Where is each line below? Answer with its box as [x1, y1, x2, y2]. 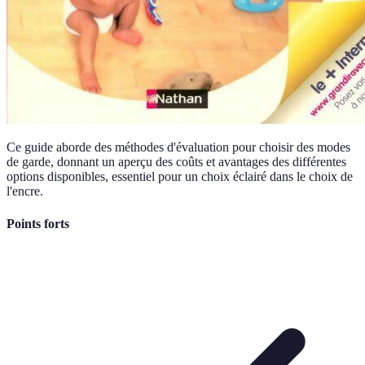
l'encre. [7, 184, 43, 199]
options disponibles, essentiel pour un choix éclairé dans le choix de [7, 169, 353, 184]
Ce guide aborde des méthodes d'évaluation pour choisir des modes [7, 140, 350, 155]
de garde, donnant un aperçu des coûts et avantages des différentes [7, 155, 346, 169]
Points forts [7, 216, 69, 231]
